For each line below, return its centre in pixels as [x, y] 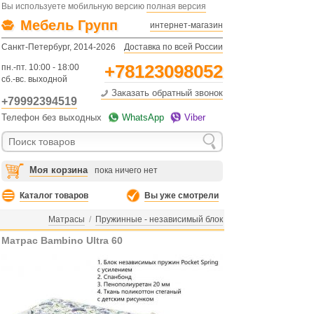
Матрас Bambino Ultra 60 [62, 240]
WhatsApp [143, 117]
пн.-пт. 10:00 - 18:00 [40, 67]
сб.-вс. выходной [34, 79]
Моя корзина [59, 170]
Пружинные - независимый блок [159, 219]
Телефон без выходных [53, 117]
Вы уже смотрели [182, 196]
